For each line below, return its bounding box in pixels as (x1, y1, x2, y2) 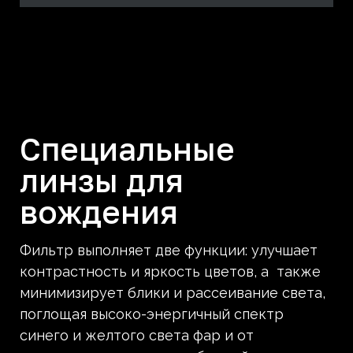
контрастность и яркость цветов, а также (20, 263, 321, 281)
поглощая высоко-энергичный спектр (20, 306, 284, 323)
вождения (20, 193, 178, 232)
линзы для (20, 162, 184, 200)
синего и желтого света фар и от (20, 327, 254, 344)
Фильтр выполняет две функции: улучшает (20, 242, 318, 259)
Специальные (20, 130, 235, 169)
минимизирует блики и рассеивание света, (20, 284, 325, 302)
